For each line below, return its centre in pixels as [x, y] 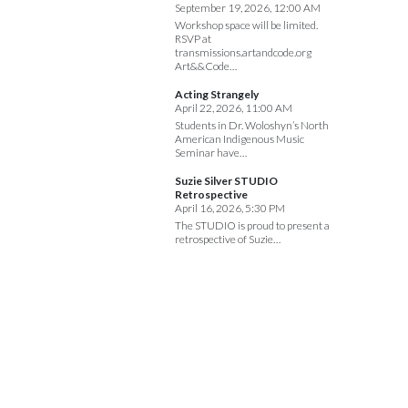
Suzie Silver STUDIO [226, 181]
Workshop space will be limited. [246, 25]
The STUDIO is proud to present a [252, 226]
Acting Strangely [217, 95]
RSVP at [193, 39]
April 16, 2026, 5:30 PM [230, 209]
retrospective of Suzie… [228, 240]
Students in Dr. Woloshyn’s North [252, 126]
